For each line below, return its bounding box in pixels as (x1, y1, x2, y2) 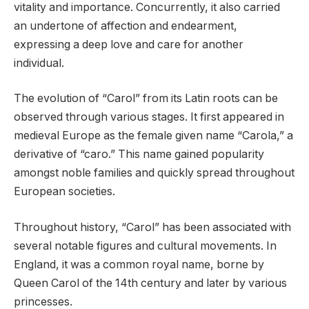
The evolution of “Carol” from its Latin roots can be (14, 92, 278, 106)
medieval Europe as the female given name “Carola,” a (14, 129, 293, 143)
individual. (14, 56, 64, 70)
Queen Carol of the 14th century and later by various (14, 276, 287, 290)
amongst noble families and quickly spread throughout (14, 166, 295, 180)
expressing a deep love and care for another (14, 37, 243, 51)
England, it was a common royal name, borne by (14, 257, 264, 271)
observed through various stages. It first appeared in (14, 110, 284, 124)
